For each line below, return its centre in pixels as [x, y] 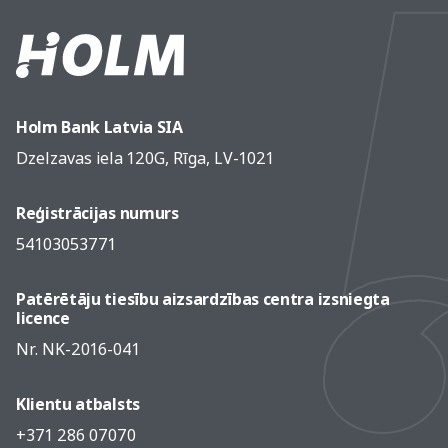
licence [43, 318]
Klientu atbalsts [78, 404]
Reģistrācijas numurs [97, 213]
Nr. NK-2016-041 [78, 349]
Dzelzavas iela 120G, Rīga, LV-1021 [145, 158]
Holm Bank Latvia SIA [99, 127]
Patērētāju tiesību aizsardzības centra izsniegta [203, 299]
